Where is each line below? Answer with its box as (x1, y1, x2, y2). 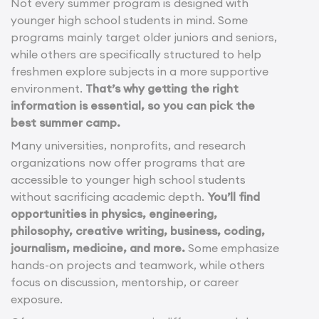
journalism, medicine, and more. (11, 240, 185, 255)
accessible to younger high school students (11, 172, 246, 187)
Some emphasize (185, 240, 279, 255)
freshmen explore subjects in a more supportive (11, 63, 268, 78)
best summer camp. (11, 115, 120, 130)
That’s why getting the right (85, 80, 239, 95)
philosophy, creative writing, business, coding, (11, 223, 265, 238)
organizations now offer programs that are (11, 155, 245, 169)
